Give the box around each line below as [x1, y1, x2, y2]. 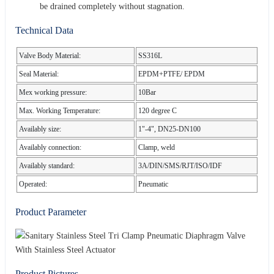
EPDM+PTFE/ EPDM [138, 69, 205, 78]
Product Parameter [15, 206, 86, 217]
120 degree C [138, 106, 177, 115]
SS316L [138, 51, 162, 60]
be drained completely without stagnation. [40, 1, 185, 11]
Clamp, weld [138, 143, 175, 152]
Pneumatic [138, 179, 168, 188]
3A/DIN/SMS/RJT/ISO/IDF [138, 161, 222, 170]
